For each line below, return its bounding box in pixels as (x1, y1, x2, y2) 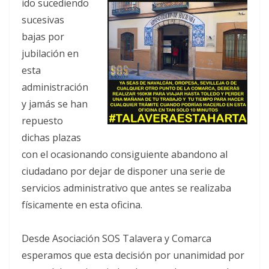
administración (22, 80, 88, 94)
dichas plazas (22, 131, 81, 145)
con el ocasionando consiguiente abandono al (22, 148, 228, 162)
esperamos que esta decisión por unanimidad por (22, 249, 244, 262)
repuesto (22, 114, 63, 128)
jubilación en (22, 47, 79, 61)
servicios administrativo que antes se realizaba (22, 181, 231, 195)
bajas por (22, 30, 64, 44)
